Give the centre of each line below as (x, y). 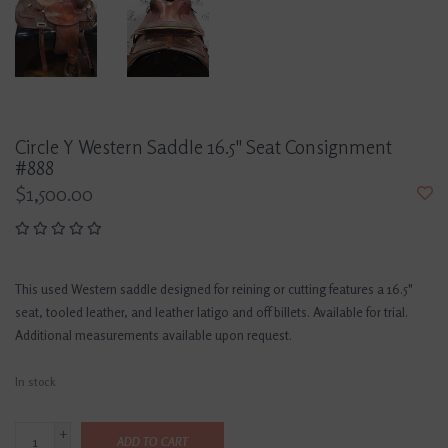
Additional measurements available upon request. (153, 335)
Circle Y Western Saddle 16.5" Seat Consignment (203, 147)
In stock (35, 382)
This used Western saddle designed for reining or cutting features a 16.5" (214, 289)
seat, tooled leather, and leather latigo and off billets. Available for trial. (211, 312)
